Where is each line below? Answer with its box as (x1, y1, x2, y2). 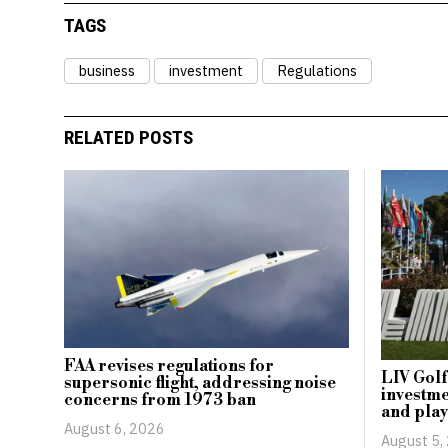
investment (168, 60, 243, 80)
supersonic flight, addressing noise (63, 373, 336, 394)
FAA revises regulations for (63, 356, 274, 377)
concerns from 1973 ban (63, 390, 256, 411)
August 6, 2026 (63, 419, 165, 439)
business (78, 60, 135, 80)
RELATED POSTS (63, 126, 193, 150)
